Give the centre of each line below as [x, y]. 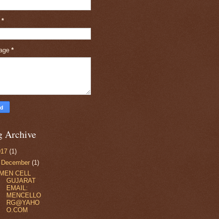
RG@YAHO [23, 203]
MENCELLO [24, 196]
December [17, 162]
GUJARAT [21, 181]
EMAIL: [17, 188]
